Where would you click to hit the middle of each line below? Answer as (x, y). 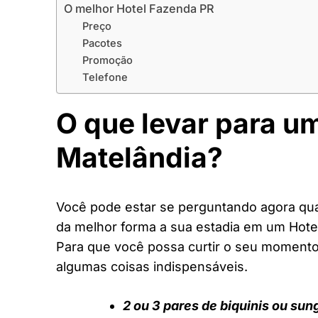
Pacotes (102, 43)
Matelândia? (139, 157)
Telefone (105, 77)
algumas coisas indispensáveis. (152, 267)
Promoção (107, 60)
